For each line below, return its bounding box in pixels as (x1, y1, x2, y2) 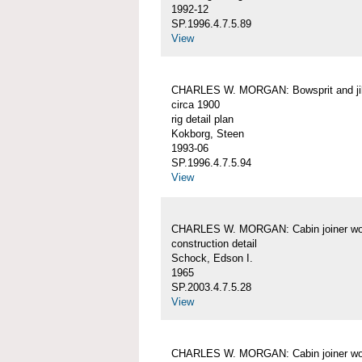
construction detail (171, 238, 257, 250)
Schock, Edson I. (171, 252, 253, 265)
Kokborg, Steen (171, 128, 244, 141)
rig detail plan (171, 113, 234, 126)
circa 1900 (171, 99, 220, 112)
